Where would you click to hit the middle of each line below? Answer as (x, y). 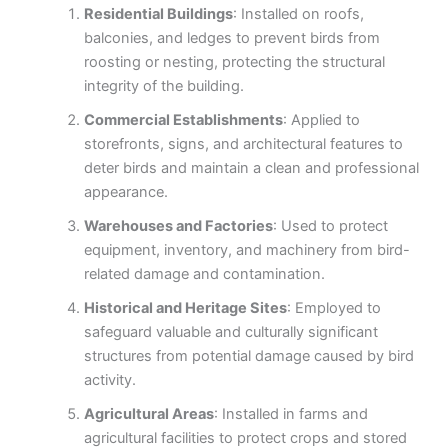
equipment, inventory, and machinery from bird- (246, 250)
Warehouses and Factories (178, 226)
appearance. (125, 192)
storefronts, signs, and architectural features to (243, 144)
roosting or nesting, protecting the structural (234, 62)
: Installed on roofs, (298, 14)
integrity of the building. (163, 86)
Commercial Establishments (183, 120)
